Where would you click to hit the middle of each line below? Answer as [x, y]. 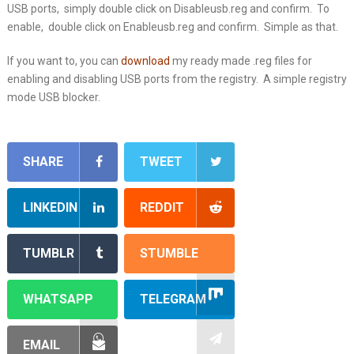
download [145, 60]
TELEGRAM [173, 299]
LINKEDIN [50, 207]
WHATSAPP [58, 299]
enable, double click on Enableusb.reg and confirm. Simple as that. [172, 26]
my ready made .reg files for [241, 60]
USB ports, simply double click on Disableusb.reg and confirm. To [168, 8]
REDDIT [162, 207]
